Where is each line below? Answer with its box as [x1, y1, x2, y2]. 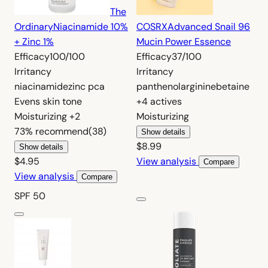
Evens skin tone [14, 95, 82, 108]
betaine [216, 80, 249, 93]
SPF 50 [14, 189, 45, 202]
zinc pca [68, 80, 105, 93]
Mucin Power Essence [136, 35, 231, 48]
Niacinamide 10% [53, 20, 128, 33]
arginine [181, 80, 216, 93]
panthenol [136, 80, 181, 93]
